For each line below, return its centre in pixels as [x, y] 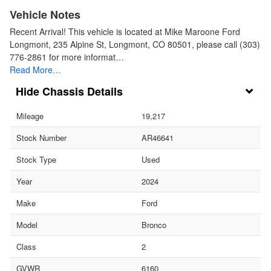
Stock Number [41, 138]
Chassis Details [83, 92]
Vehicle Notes [45, 15]
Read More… [35, 70]
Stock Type [36, 160]
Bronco [154, 225]
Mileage [30, 116]
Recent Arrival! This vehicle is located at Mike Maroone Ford [125, 32]
